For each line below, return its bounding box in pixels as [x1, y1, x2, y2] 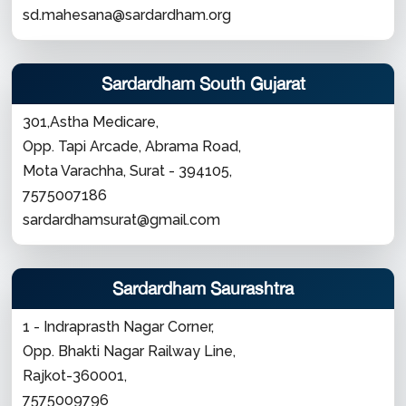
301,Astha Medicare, [23, 113, 159, 130]
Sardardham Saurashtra [112, 278, 294, 298]
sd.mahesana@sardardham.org [23, 6, 231, 24]
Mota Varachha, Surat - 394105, [23, 162, 232, 179]
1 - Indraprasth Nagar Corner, [23, 318, 214, 335]
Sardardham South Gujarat [101, 73, 305, 93]
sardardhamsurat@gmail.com [23, 211, 220, 228]
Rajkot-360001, [23, 367, 127, 384]
